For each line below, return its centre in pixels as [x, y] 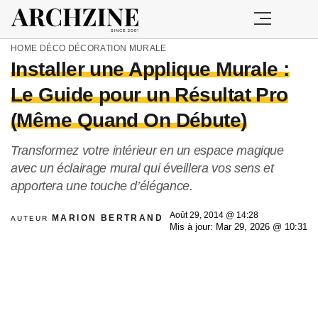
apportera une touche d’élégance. [102, 186]
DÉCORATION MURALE [117, 48]
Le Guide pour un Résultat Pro [149, 95]
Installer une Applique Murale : [150, 69]
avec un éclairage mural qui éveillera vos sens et [142, 168]
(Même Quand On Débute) [129, 120]
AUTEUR [31, 218]
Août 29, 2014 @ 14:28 [214, 215]
